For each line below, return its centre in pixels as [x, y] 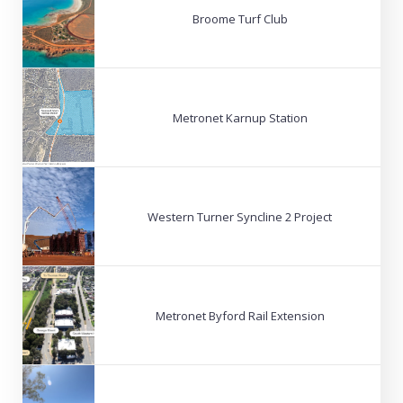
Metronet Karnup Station [240, 117]
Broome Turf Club [240, 18]
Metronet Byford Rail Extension [240, 315]
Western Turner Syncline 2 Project [240, 216]
